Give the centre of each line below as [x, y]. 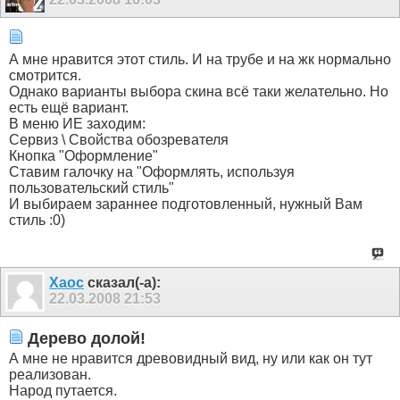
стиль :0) [37, 220]
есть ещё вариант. [69, 108]
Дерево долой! [84, 338]
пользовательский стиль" [92, 188]
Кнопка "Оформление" [83, 156]
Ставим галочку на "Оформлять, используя [152, 172]
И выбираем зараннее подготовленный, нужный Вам [186, 204]
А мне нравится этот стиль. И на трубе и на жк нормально [200, 59]
